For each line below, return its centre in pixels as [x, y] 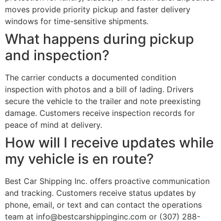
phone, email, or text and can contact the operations [103, 205]
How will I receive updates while [109, 143]
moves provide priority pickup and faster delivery [98, 10]
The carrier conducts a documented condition [91, 78]
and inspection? [57, 55]
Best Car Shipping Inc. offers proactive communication [107, 181]
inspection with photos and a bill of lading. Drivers [99, 90]
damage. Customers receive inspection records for [100, 113]
